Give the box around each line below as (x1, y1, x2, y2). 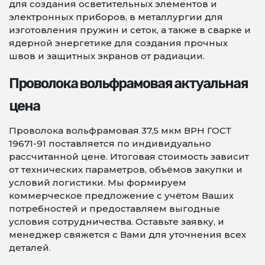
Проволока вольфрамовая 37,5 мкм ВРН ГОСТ (9, 125, 231, 136)
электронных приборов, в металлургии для (9, 11, 223, 22)
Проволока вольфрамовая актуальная (9, 75, 248, 92)
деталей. (9, 242, 51, 253)
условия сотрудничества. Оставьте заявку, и (9, 216, 224, 227)
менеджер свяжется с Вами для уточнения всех (9, 229, 246, 240)
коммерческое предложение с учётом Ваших (9, 190, 234, 201)
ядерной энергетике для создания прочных (9, 37, 228, 49)
